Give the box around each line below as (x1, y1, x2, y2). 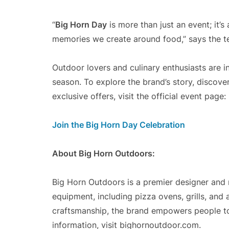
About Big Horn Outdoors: (52, 148, 155, 159)
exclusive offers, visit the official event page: (52, 91, 226, 102)
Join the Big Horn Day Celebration (52, 120, 185, 130)
